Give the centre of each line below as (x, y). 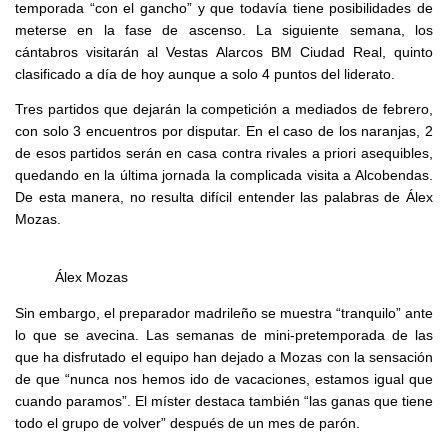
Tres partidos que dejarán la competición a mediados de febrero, (224, 110)
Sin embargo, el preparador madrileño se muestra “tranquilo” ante (224, 313)
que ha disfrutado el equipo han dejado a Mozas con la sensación (224, 357)
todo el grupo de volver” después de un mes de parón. (187, 423)
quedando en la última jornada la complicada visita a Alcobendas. (224, 176)
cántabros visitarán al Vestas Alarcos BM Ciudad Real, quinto (224, 52)
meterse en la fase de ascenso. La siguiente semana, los (224, 30)
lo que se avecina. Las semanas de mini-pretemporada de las (224, 335)
